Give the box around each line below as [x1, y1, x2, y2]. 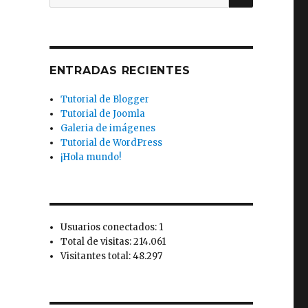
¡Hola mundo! [60, 151, 122, 163]
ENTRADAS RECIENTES [49, 64, 190, 77]
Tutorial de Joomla [60, 108, 146, 120]
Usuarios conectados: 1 [60, 221, 164, 233]
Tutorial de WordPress [60, 137, 163, 148]
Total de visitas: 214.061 [60, 236, 166, 247]
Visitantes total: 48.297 [60, 250, 163, 262]
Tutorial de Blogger [60, 93, 150, 105]
